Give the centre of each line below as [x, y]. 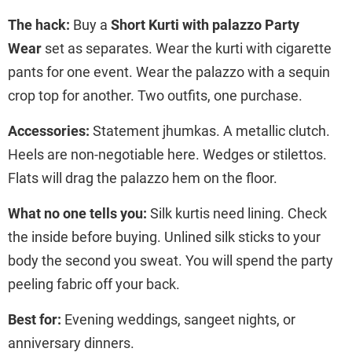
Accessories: [49, 130]
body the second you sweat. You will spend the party [170, 260]
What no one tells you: [77, 213]
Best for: [35, 319]
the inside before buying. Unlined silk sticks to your [164, 236]
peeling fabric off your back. [94, 284]
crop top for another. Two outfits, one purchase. [155, 95]
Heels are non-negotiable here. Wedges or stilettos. [167, 154]
